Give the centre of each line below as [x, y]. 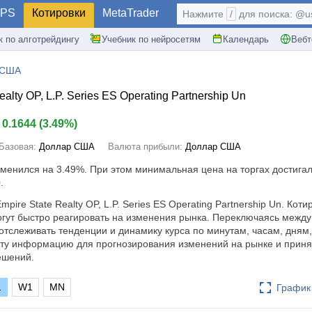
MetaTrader [131, 13]
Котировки [59, 13]
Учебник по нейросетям [151, 39]
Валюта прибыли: [147, 147]
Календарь [246, 39]
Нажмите [204, 14]
